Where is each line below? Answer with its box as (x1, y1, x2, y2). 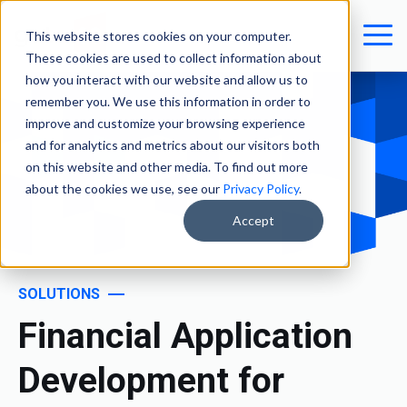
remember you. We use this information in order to (25, 94, 311, 109)
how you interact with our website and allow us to (25, 72, 308, 87)
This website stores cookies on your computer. (25, 28, 292, 44)
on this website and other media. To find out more (25, 159, 308, 174)
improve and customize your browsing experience (25, 115, 305, 131)
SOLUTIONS (18, 284, 100, 303)
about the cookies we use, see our (25, 181, 223, 196)
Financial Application (18, 314, 352, 357)
